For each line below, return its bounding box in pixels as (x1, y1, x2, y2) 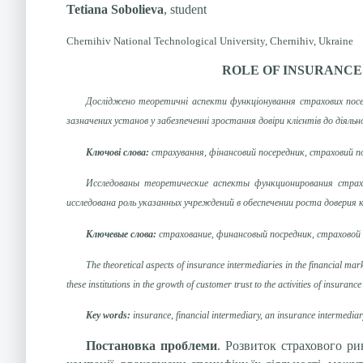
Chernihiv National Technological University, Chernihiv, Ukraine (66, 34, 353, 47)
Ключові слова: (85, 146, 152, 158)
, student (164, 2, 207, 17)
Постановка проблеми (85, 338, 217, 352)
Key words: (85, 310, 130, 322)
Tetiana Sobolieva (66, 2, 164, 17)
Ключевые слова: (85, 228, 156, 240)
